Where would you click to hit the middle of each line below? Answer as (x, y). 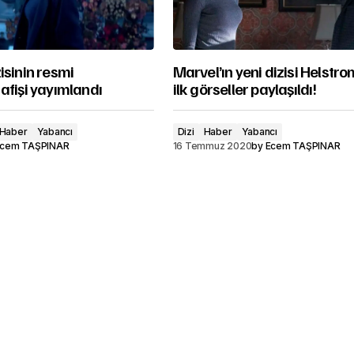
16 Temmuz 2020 (212, 146)
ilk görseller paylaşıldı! (245, 88)
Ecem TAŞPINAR (303, 146)
